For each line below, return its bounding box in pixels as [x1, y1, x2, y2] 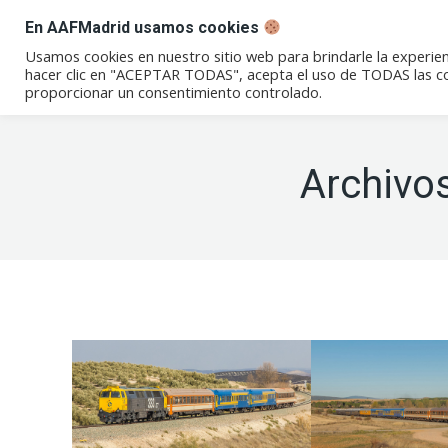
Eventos [304, 44, 370, 65]
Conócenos [155, 44, 248, 65]
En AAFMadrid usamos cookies [25, 18, 263, 37]
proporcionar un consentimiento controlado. [25, 82, 322, 102]
